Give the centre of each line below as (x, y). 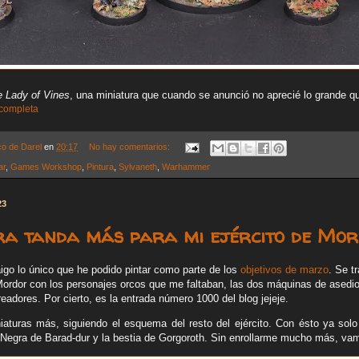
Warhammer (186, 166)
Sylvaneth (138, 166)
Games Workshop (46, 166)
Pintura (100, 166)
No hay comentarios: (130, 147)
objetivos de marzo (284, 269)
